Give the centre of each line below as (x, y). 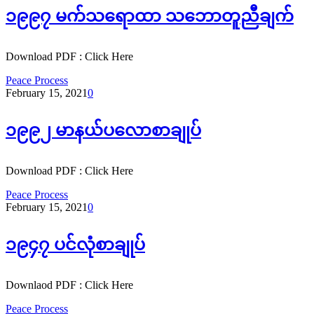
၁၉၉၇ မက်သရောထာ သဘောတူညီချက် (150, 16)
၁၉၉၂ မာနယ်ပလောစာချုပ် (103, 131)
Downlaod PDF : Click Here (69, 285)
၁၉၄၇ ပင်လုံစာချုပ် (75, 245)
